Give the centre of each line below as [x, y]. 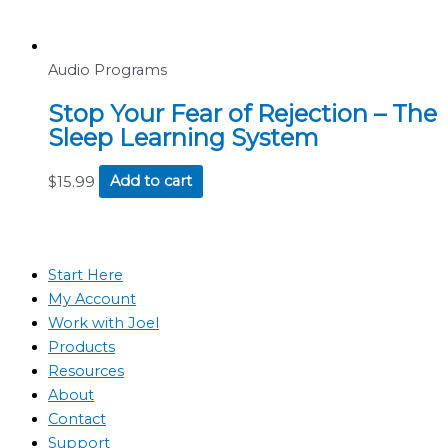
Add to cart [150, 181]
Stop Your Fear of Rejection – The [242, 113]
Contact [77, 418]
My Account [92, 298]
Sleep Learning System [183, 137]
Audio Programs [107, 70]
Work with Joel [103, 322]
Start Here [85, 274]
